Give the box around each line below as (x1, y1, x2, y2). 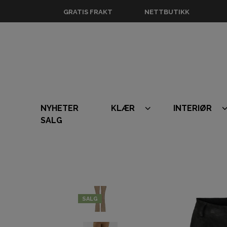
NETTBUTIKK (144, 8, 190, 16)
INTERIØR (173, 103, 212, 113)
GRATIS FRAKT (63, 8, 112, 16)
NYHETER (41, 103, 79, 113)
